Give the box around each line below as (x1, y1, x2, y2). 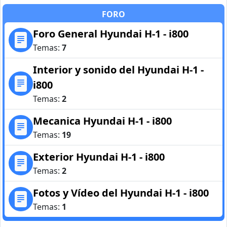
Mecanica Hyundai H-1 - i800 (33, 113, 172, 128)
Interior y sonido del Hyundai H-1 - (33, 62, 204, 77)
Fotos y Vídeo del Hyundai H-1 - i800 (33, 185, 209, 200)
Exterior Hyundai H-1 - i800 (33, 149, 165, 164)
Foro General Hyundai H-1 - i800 (33, 26, 188, 41)
